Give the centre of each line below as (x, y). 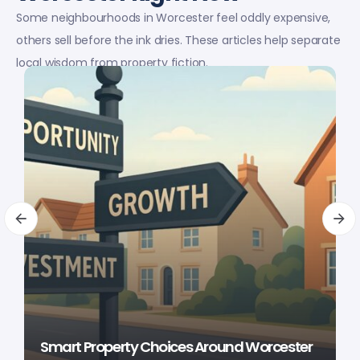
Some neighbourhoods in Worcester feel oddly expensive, (174, 17)
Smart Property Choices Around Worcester (176, 347)
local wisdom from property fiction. (112, 62)
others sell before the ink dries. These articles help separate (178, 40)
